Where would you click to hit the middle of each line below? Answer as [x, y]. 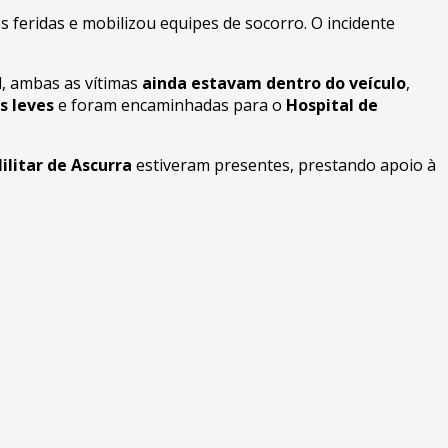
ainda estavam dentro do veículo [274, 82]
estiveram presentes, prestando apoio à [284, 164]
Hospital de [332, 104]
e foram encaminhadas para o [170, 104]
